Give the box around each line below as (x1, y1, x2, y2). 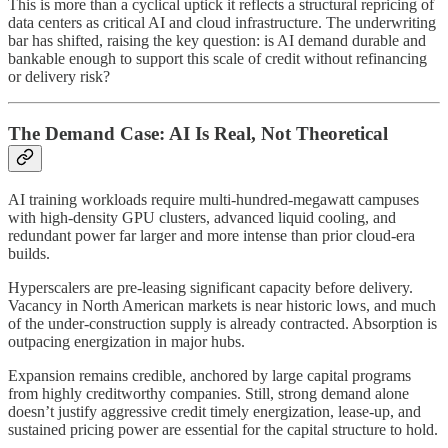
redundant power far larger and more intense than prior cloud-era (8, 226, 415, 244)
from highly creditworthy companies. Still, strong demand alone (8, 384, 409, 402)
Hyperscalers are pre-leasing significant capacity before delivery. (8, 278, 413, 296)
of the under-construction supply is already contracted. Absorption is (8, 314, 437, 332)
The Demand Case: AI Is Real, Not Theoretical (8, 123, 388, 145)
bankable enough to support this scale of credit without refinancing (8, 50, 427, 68)
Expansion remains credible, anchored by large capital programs (8, 366, 411, 384)
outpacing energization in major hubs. (8, 332, 245, 350)
